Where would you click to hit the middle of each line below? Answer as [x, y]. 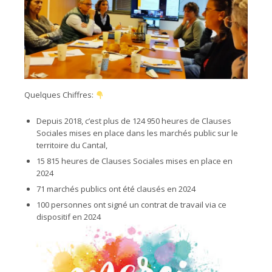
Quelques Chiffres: [60, 95]
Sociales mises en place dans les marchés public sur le [137, 133]
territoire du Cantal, [72, 145]
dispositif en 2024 [69, 217]
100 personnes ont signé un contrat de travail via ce [131, 205]
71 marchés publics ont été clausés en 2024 [116, 189]
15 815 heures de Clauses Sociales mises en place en [134, 161]
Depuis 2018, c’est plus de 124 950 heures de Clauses [134, 121]
